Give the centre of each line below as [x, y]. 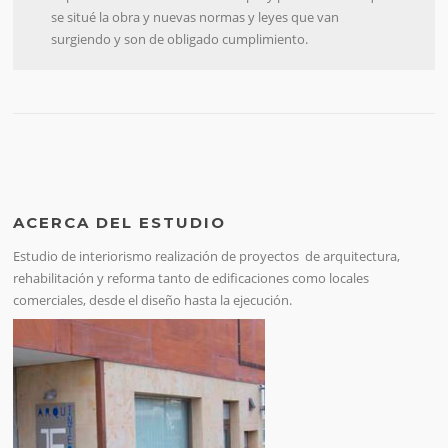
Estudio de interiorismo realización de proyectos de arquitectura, [207, 256]
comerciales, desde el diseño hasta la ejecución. [153, 300]
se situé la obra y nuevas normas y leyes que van [195, 17]
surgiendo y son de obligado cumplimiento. [180, 39]
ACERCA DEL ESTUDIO [120, 223]
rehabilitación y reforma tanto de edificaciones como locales [191, 278]
